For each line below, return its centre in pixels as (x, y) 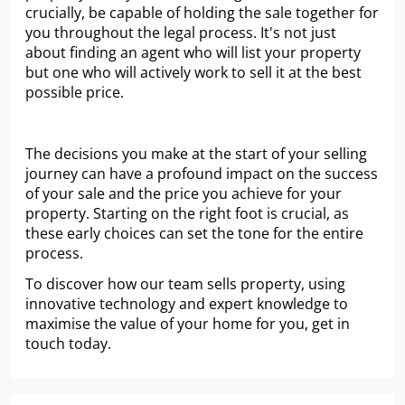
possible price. (75, 93)
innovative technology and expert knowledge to (187, 304)
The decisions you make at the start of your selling (196, 154)
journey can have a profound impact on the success (202, 174)
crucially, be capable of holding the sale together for (202, 13)
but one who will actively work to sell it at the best (193, 73)
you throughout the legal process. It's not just (181, 33)
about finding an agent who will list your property (193, 53)
